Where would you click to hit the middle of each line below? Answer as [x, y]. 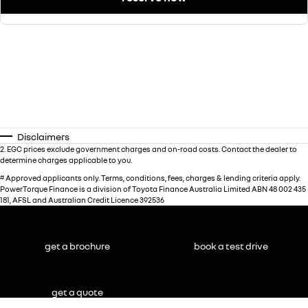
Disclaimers [43, 137]
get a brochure [77, 246]
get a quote [77, 292]
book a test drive [231, 246]
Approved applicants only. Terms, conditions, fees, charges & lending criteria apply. [152, 178]
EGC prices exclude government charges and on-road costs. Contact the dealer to [152, 149]
